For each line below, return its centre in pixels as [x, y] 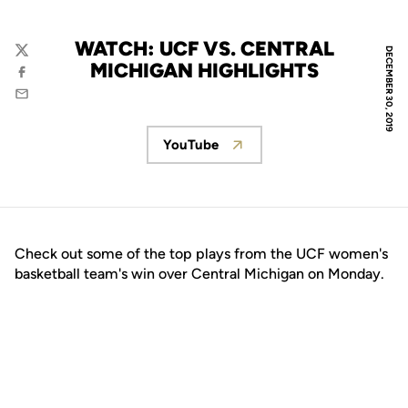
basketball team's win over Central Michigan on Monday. [199, 274]
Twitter [36, 59]
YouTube [190, 145]
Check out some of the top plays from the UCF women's [201, 254]
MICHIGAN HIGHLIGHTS [204, 71]
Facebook [44, 81]
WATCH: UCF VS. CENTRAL [204, 49]
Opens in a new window [280, 153]
